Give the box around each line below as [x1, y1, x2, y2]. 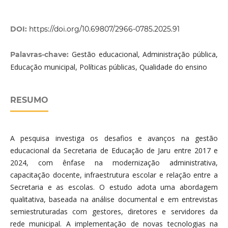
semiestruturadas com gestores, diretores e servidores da [10, 207, 218, 217]
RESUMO [10, 95, 48, 105]
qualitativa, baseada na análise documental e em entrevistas [10, 194, 218, 205]
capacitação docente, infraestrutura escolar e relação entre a [10, 170, 218, 180]
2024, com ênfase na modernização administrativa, [10, 158, 218, 168]
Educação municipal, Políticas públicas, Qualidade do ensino [10, 62, 207, 72]
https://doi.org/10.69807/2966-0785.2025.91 [28, 24, 180, 34]
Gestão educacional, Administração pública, [71, 49, 218, 60]
